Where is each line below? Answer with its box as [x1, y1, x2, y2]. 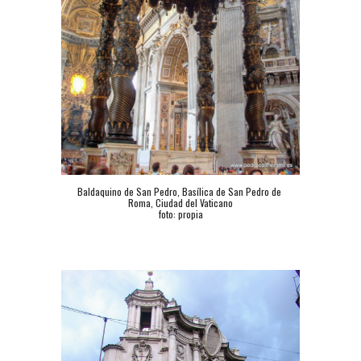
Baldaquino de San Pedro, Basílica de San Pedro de [77, 185, 281, 199]
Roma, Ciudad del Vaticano [128, 196, 233, 210]
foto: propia [158, 207, 203, 222]
